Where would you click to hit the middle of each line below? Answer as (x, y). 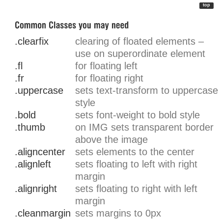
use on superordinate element (140, 54)
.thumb (30, 127)
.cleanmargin (43, 213)
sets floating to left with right (136, 164)
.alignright (36, 189)
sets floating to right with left (136, 189)
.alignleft (33, 164)
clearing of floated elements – (139, 41)
